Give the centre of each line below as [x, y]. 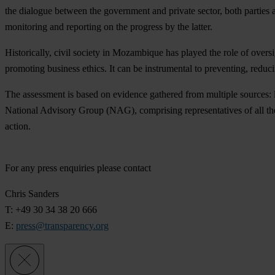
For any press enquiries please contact [78, 168]
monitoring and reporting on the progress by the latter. [109, 27]
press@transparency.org [62, 226]
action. [18, 126]
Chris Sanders [32, 194]
